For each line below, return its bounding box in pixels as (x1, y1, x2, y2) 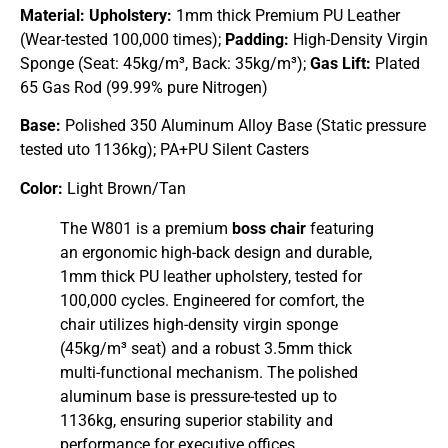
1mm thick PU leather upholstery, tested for (60, 266, 362, 286)
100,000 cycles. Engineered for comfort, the (60, 290, 364, 310)
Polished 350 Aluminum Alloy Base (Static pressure (65, 116, 426, 136)
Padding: (225, 29, 289, 49)
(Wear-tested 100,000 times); (20, 29, 225, 49)
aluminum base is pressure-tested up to (60, 386, 337, 406)
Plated (371, 53, 420, 73)
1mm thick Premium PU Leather (172, 5, 400, 25)
